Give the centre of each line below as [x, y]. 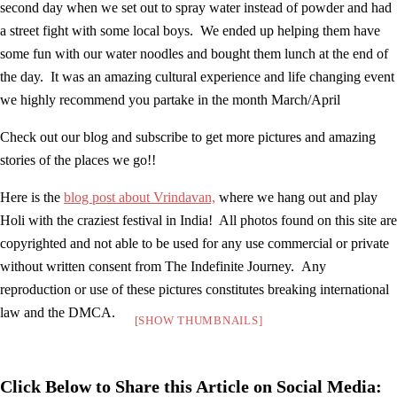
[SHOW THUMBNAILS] [198, 321]
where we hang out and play [296, 198]
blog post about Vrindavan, [140, 198]
